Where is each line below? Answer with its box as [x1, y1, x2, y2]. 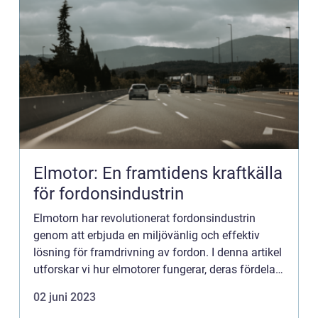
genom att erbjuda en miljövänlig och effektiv [33, 229, 260, 242]
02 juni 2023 [33, 290, 96, 304]
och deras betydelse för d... [33, 280, 168, 293]
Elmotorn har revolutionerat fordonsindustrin [33, 212, 256, 225]
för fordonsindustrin [33, 184, 184, 204]
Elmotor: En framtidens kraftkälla [33, 163, 283, 183]
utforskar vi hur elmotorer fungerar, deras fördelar [33, 263, 279, 276]
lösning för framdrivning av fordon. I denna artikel [33, 246, 282, 259]
